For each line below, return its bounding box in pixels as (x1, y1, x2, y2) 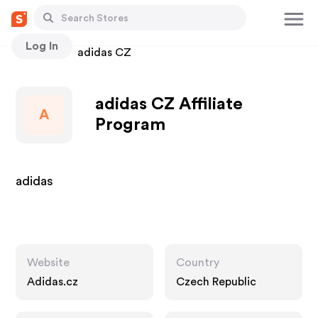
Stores (16, 47, 50, 58)
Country (176, 257, 219, 268)
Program (95, 116, 166, 133)
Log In (26, 40, 58, 52)
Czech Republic (176, 276, 256, 287)
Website (27, 257, 70, 268)
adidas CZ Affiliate (95, 96, 243, 113)
